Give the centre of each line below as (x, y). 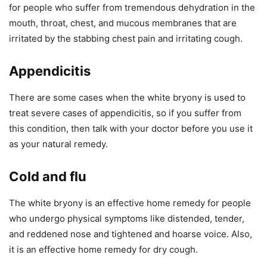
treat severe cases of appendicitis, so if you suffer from (125, 113)
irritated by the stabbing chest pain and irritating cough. (126, 38)
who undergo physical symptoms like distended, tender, (127, 218)
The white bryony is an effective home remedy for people (130, 203)
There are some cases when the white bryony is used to (127, 97)
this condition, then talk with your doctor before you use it (131, 128)
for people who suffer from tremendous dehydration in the (132, 7)
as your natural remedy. (58, 144)
